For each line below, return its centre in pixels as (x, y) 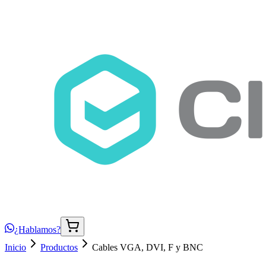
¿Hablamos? (37, 229)
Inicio (15, 247)
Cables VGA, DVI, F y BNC (148, 247)
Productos (59, 247)
